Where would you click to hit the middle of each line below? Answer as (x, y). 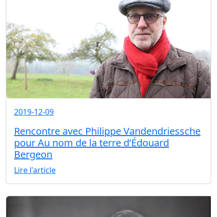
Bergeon (33, 154)
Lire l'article (35, 170)
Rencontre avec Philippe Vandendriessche (107, 131)
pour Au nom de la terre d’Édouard (92, 142)
